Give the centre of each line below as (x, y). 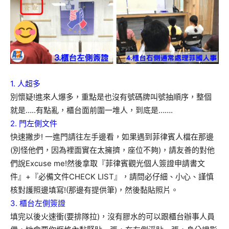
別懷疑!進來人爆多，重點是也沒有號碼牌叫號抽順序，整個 (111, 97)
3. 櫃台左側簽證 (38, 203)
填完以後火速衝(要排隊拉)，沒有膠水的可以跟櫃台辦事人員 (112, 217)
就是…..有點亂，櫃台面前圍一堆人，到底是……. (91, 110)
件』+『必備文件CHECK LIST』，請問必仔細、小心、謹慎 (112, 177)
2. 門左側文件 (34, 124)
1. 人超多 (25, 84)
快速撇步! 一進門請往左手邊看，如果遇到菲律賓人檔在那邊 (112, 137)
